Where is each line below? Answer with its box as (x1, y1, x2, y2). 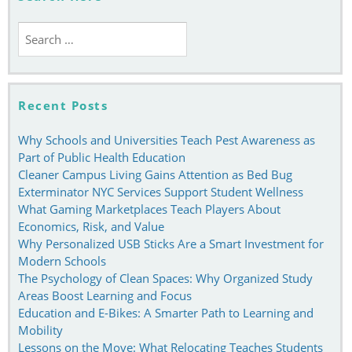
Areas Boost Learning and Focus (18, 287, 192, 303)
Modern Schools (18, 252, 106, 269)
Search (17, 21, 53, 38)
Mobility (18, 321, 63, 338)
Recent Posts (18, 97, 108, 113)
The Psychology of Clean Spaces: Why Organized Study (18, 269, 313, 286)
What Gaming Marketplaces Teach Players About (18, 200, 280, 217)
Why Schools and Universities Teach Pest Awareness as (18, 131, 315, 148)
